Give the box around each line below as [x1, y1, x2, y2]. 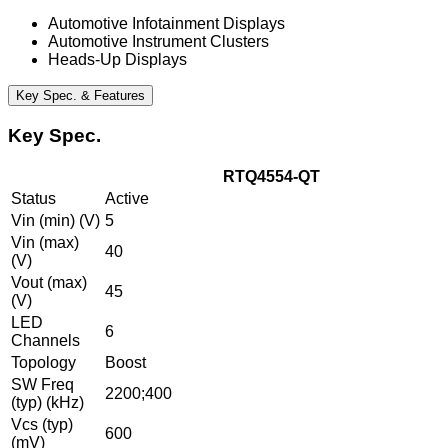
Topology [11, 354, 76, 372]
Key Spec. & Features [16, 87, 145, 103]
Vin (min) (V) [11, 212, 100, 230]
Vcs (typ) [11, 416, 73, 434]
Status [11, 190, 56, 208]
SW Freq [11, 376, 74, 394]
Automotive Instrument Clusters [48, 32, 269, 50]
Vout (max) [11, 274, 87, 292]
